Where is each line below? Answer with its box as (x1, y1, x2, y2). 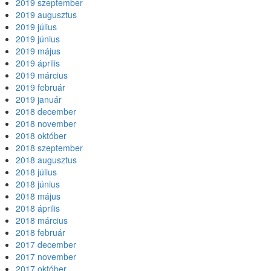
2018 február (16, 226, 65, 238)
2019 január (16, 93, 62, 105)
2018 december (16, 105, 76, 117)
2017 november (16, 250, 76, 263)
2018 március (16, 214, 68, 226)
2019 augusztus (16, 8, 77, 21)
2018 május (16, 190, 60, 202)
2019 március (16, 69, 68, 81)
